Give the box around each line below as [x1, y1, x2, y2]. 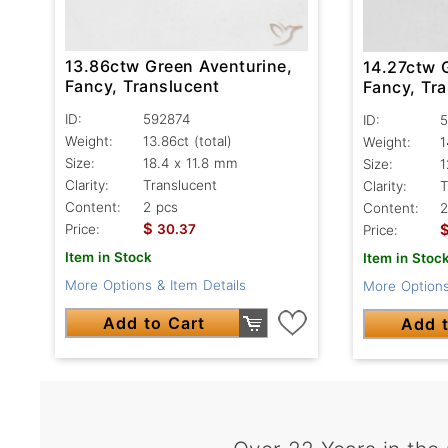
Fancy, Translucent [65, 76, 220, 97]
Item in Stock [65, 249, 152, 266]
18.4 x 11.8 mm [143, 155, 238, 172]
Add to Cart [103, 313, 206, 334]
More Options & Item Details [65, 277, 246, 294]
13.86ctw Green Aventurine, [65, 56, 293, 77]
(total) [193, 133, 232, 150]
